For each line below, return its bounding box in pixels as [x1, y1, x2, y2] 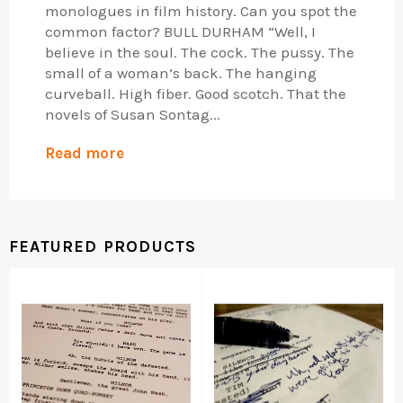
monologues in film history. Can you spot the [45, 2, 357, 21]
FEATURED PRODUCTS [9, 237, 197, 257]
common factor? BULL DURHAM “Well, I [45, 22, 316, 41]
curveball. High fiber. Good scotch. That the [45, 85, 346, 103]
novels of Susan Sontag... [45, 105, 220, 124]
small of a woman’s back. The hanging [45, 64, 317, 83]
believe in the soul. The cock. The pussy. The [45, 43, 354, 62]
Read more [45, 144, 124, 163]
